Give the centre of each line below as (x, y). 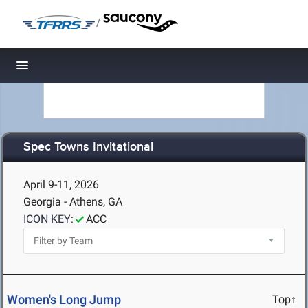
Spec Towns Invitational (88, 147)
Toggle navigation (69, 69)
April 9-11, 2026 (61, 185)
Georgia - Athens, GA (73, 202)
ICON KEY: (48, 219)
